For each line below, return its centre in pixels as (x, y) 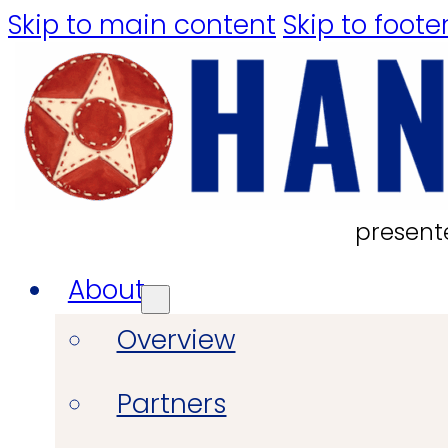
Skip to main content (142, 24)
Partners (171, 404)
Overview (176, 339)
